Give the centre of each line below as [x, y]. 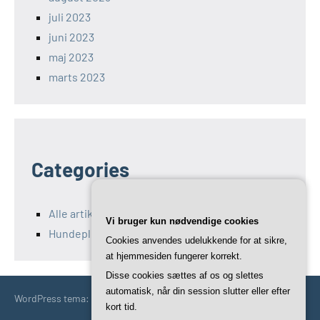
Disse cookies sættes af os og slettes [185, 275]
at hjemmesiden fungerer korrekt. [174, 256]
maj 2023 [71, 57]
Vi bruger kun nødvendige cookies [182, 221]
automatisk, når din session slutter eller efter [198, 291]
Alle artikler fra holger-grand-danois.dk [146, 214]
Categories [80, 170]
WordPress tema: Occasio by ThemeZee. [102, 299]
